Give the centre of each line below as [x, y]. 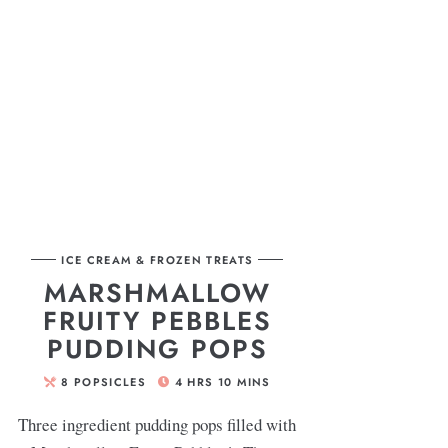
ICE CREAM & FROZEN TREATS [157, 259]
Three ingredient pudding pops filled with [157, 424]
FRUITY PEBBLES [157, 320]
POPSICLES [110, 381]
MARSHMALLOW [157, 292]
